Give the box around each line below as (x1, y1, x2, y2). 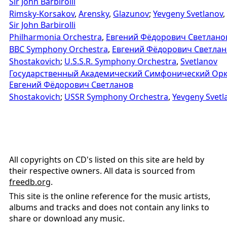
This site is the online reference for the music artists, (9, 191, 210, 202)
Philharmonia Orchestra (9, 31, 102, 43)
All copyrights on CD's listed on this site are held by (9, 154, 204, 165)
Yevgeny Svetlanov (153, 8, 223, 20)
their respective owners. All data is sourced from (9, 165, 195, 176)
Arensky (79, 8, 109, 20)
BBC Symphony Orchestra (9, 44, 108, 55)
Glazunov (113, 8, 149, 20)
